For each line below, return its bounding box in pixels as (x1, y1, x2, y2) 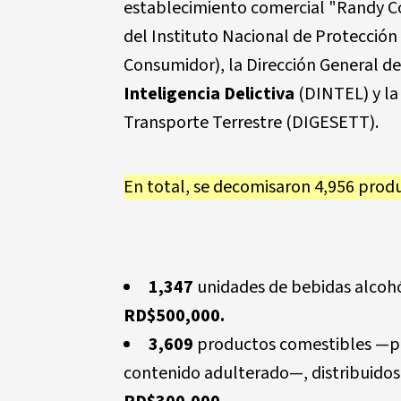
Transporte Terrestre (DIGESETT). (124, 110, 379, 135)
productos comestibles (193, 332, 371, 357)
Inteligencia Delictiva (124, 81, 294, 107)
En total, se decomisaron (124, 175, 314, 200)
